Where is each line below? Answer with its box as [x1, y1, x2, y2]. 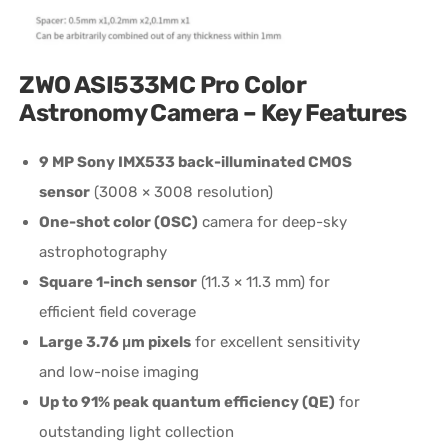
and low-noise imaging [39, 363, 200, 382]
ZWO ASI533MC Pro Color [19, 71, 307, 100]
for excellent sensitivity [191, 333, 361, 352]
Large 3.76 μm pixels [39, 333, 192, 352]
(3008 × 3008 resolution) [90, 183, 274, 202]
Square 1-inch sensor [39, 273, 198, 292]
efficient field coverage [39, 303, 197, 322]
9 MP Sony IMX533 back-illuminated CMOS [39, 153, 353, 172]
